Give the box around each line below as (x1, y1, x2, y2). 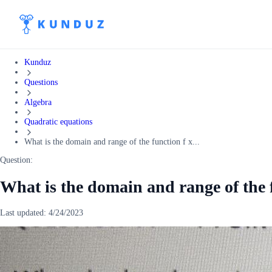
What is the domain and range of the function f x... (24, 137, 200, 147)
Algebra (24, 97, 52, 107)
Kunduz (24, 58, 51, 67)
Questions (24, 77, 58, 87)
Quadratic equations (24, 117, 92, 127)
